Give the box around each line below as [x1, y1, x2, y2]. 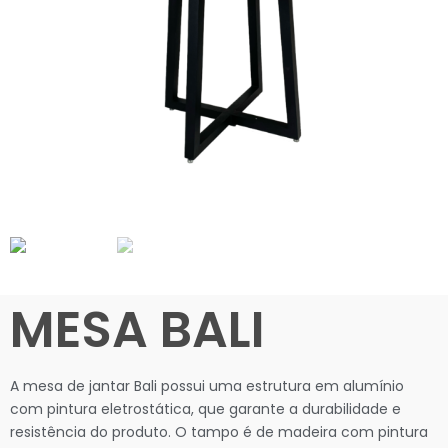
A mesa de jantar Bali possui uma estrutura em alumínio [10, 376, 404, 396]
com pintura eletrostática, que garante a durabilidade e [10, 399, 401, 419]
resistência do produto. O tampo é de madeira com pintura [10, 422, 428, 442]
